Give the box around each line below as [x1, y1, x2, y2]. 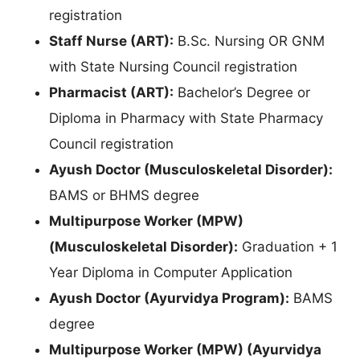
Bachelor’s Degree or [174, 84, 310, 101]
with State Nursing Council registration [49, 59, 297, 76]
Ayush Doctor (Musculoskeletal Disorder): [49, 162, 333, 178]
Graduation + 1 [238, 239, 337, 256]
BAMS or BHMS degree [49, 187, 199, 204]
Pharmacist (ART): [49, 84, 174, 101]
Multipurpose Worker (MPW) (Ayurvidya [49, 342, 321, 358]
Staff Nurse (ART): [49, 33, 174, 50]
